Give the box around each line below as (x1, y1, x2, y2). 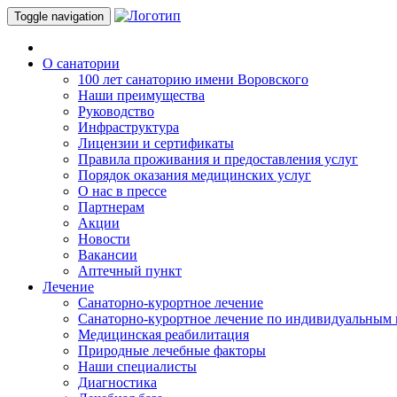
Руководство (78, 104, 154, 119)
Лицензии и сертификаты (78, 136, 234, 151)
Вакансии (78, 247, 137, 262)
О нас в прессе (78, 183, 167, 198)
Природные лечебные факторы (78, 343, 266, 358)
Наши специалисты (78, 359, 197, 374)
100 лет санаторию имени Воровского (78, 72, 308, 87)
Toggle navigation (14, 10, 104, 23)
